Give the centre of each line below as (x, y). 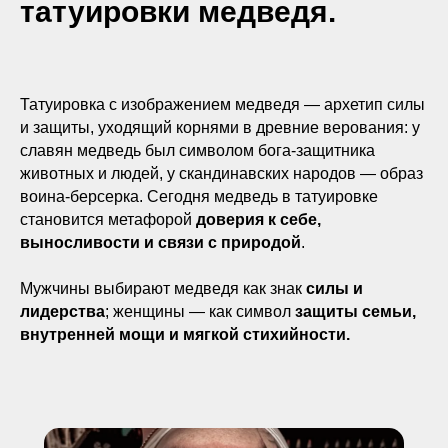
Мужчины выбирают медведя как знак (163, 288)
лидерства (62, 311)
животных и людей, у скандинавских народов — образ (221, 173)
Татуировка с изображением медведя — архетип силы (222, 104)
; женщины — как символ (200, 311)
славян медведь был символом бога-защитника (197, 150)
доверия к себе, (258, 219)
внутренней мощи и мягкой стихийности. (185, 334)
